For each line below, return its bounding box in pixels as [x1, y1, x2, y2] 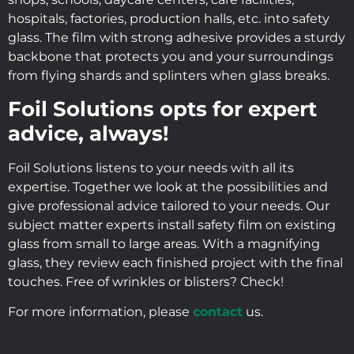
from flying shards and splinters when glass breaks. [8, 68, 330, 84]
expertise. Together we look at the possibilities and [8, 179, 328, 194]
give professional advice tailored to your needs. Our [8, 198, 330, 213]
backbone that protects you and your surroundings [8, 49, 333, 65]
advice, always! [8, 120, 169, 146]
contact [193, 303, 243, 319]
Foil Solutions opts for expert [8, 96, 317, 122]
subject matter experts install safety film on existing [8, 217, 336, 232]
